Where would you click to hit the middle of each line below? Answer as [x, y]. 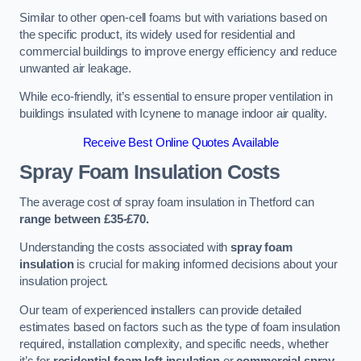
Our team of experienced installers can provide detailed [161, 310]
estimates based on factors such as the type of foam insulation [180, 327]
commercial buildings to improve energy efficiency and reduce [178, 51]
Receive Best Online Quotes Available [180, 142]
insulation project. [64, 282]
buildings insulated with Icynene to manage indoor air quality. [173, 114]
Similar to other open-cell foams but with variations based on [174, 17]
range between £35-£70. [84, 219]
